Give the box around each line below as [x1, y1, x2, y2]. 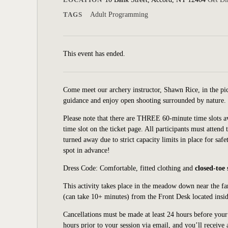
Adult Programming [90, 11, 148, 18]
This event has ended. [63, 50, 125, 58]
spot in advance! [63, 147, 110, 154]
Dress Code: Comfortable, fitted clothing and [63, 164, 193, 172]
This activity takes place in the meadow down [63, 182, 194, 190]
